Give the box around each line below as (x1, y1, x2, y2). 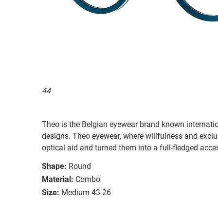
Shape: (42, 161, 67, 171)
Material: (42, 174, 73, 184)
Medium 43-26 (61, 187, 111, 197)
